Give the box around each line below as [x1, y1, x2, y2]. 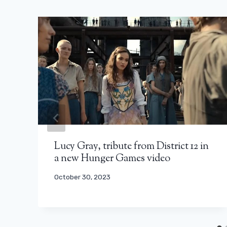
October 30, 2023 [54, 173, 110, 181]
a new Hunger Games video [54, 151, 170, 166]
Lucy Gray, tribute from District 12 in [54, 139, 209, 154]
